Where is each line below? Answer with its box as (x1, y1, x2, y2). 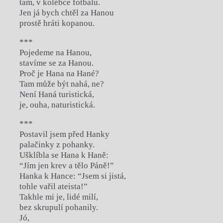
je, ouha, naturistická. (19, 100, 95, 110)
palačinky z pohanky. (19, 139, 95, 149)
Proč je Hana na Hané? (19, 68, 99, 78)
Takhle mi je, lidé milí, (19, 192, 98, 202)
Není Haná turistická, (19, 89, 94, 99)
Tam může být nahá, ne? (19, 79, 104, 89)
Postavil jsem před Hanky (19, 129, 110, 139)
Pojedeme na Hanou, (19, 47, 92, 57)
